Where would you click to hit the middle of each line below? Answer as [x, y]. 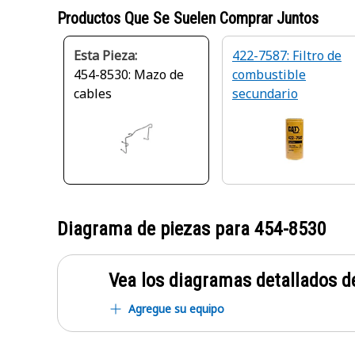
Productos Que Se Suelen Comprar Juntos [188, 18]
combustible [269, 74]
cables [93, 94]
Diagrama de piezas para [156, 229]
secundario [265, 94]
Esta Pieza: [105, 55]
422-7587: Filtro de [287, 55]
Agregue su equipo [176, 309]
